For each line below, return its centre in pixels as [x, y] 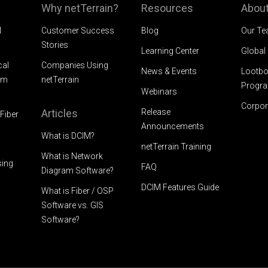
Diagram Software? [78, 170]
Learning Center [170, 51]
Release [156, 112]
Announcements [172, 126]
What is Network [72, 156]
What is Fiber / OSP [78, 191]
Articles [60, 113]
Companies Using [75, 65]
